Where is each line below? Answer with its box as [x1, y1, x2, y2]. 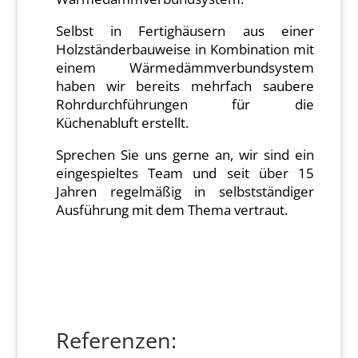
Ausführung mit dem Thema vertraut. [56, 201, 288, 219]
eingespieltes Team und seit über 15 [56, 164, 314, 182]
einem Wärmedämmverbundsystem [56, 58, 314, 77]
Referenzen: [56, 325, 177, 355]
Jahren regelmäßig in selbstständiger [56, 182, 314, 201]
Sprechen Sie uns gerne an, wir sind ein [56, 145, 314, 164]
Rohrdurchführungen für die [56, 95, 314, 113]
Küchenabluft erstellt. [56, 113, 189, 132]
